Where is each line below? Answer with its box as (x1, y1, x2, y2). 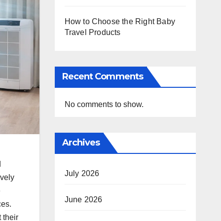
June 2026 (64, 195, 103, 204)
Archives (62, 137, 100, 148)
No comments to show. (64, 100, 144, 109)
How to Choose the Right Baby (64, 17, 176, 26)
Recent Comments (62, 71, 143, 82)
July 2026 (64, 169, 100, 178)
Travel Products (64, 28, 121, 37)
